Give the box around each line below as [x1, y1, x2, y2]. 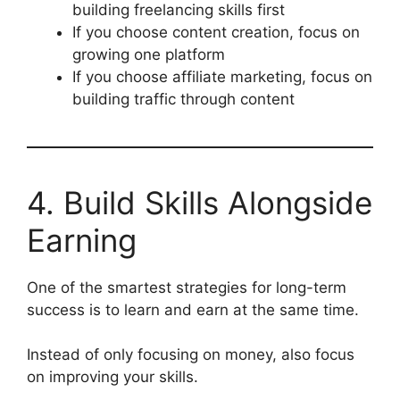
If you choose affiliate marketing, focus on [72, 67, 372, 86]
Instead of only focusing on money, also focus [27, 346, 354, 364]
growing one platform [72, 45, 225, 63]
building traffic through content [72, 89, 295, 108]
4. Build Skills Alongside [27, 183, 372, 221]
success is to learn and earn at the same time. [27, 300, 359, 319]
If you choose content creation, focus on [72, 22, 360, 41]
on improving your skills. [27, 368, 198, 387]
